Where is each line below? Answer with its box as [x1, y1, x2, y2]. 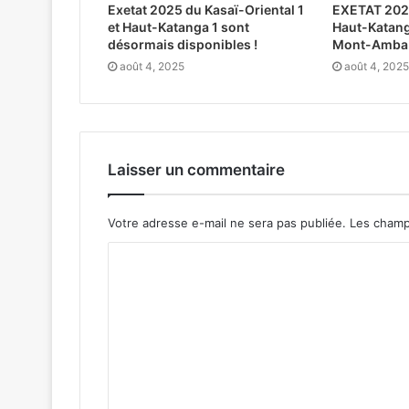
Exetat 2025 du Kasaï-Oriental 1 [108, 2, 304, 18]
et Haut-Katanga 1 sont [108, 19, 249, 36]
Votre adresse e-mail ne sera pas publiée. [108, 215, 346, 231]
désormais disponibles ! [108, 37, 257, 53]
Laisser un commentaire [108, 161, 285, 180]
